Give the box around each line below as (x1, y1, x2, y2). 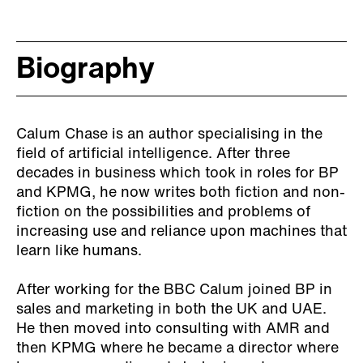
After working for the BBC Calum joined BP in (16, 282, 332, 298)
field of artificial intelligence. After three (16, 146, 290, 162)
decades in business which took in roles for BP (16, 165, 339, 181)
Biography (16, 55, 155, 85)
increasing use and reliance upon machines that (16, 224, 347, 240)
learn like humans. (16, 243, 142, 259)
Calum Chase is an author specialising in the (16, 126, 322, 143)
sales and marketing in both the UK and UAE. (16, 301, 327, 318)
